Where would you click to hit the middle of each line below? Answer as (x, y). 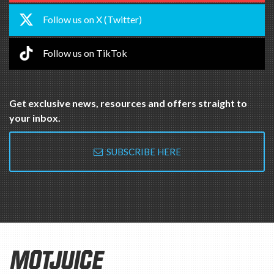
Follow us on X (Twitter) (92, 20)
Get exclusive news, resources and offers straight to (128, 103)
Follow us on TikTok (85, 53)
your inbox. (35, 118)
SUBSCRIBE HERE (142, 152)
